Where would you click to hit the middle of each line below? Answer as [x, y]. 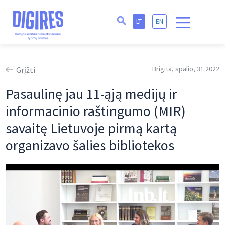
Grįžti [26, 70]
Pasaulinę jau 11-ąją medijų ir [92, 94]
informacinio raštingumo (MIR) [96, 111]
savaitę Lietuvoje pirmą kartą [91, 128]
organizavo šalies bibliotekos [90, 145]
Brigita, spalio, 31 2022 [186, 69]
